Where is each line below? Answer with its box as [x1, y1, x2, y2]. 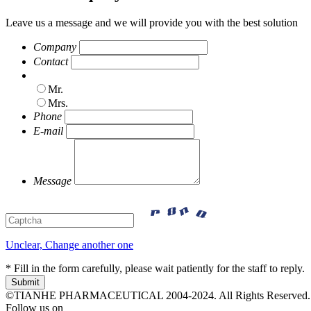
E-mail [33, 125, 63, 137]
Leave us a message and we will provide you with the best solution [6, 17, 298, 29]
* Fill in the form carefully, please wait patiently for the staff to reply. [6, 262, 305, 275]
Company [33, 41, 76, 53]
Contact [33, 56, 68, 68]
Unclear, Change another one [6, 239, 133, 251]
